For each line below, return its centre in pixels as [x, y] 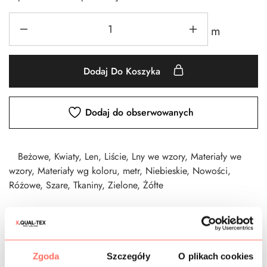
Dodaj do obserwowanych [139, 112]
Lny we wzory [158, 156]
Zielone [122, 185]
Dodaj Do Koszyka [123, 71]
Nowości [210, 170]
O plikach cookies [216, 256]
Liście [115, 156]
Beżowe [33, 156]
